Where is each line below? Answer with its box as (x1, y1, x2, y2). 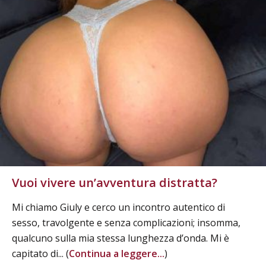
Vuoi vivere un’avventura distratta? (12, 175, 217, 191)
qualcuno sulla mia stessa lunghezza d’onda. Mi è (12, 232, 229, 245)
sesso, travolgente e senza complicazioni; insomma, (12, 216, 240, 230)
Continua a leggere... (69, 247, 164, 261)
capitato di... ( (12, 247, 69, 261)
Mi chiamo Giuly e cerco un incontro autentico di (12, 201, 225, 214)
